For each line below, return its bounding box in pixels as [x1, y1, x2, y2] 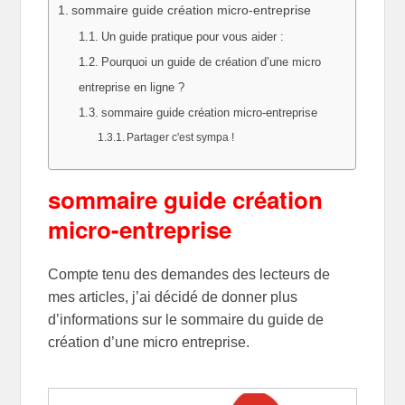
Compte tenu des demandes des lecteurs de [48, 266, 331, 282]
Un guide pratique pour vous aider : [100, 29, 284, 43]
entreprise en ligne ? [79, 80, 185, 94]
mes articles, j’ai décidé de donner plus [48, 288, 298, 305]
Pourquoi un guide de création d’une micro [100, 54, 321, 69]
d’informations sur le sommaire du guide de [48, 311, 325, 327]
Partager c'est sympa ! [127, 130, 235, 143]
